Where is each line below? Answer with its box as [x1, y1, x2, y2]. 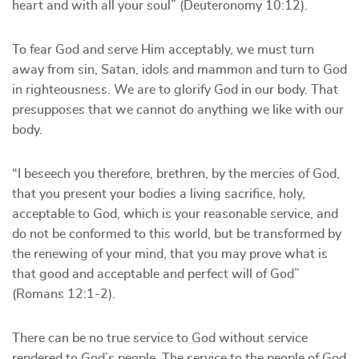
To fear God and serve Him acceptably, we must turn [12, 43, 314, 56]
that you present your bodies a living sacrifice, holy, [12, 188, 305, 200]
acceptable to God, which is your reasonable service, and [12, 208, 338, 220]
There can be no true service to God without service [12, 332, 308, 345]
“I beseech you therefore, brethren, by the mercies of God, [12, 167, 340, 180]
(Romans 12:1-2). [12, 288, 115, 301]
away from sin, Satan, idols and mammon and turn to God [12, 63, 347, 76]
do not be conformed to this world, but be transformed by [12, 228, 341, 240]
